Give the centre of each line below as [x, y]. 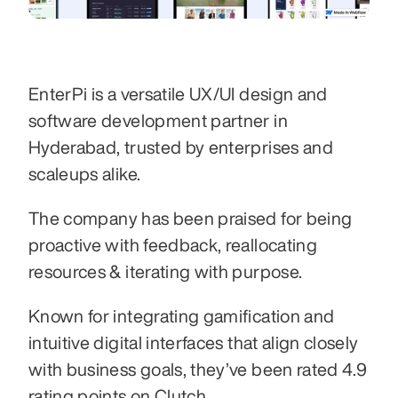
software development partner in [158, 120]
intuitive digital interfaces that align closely [194, 342]
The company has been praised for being [191, 218]
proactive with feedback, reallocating [173, 245]
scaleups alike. [87, 174]
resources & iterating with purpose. [167, 271]
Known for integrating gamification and [182, 316]
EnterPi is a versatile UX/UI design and [178, 94]
